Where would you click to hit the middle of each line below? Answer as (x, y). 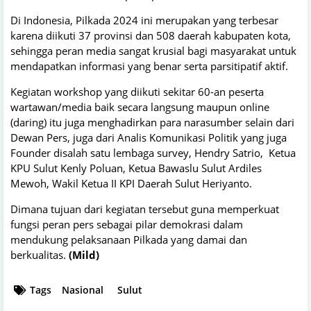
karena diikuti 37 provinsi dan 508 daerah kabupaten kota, (151, 35)
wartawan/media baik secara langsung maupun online (140, 107)
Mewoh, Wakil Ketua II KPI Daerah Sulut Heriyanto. (131, 183)
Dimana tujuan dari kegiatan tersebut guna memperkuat (145, 209)
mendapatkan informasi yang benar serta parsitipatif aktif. (149, 66)
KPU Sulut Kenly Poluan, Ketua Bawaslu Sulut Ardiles (136, 168)
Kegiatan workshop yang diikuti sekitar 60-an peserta (137, 91)
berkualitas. (40, 254)
